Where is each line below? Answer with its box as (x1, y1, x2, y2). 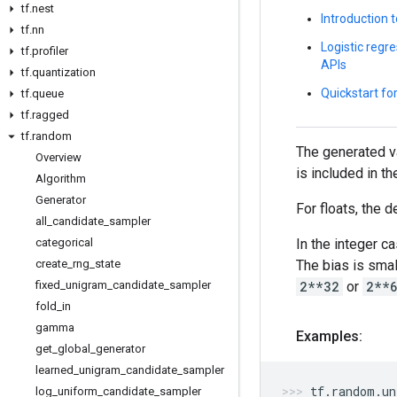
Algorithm (35, 172, 86, 185)
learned (35, 363, 74, 377)
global (58, 342, 90, 355)
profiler (32, 44, 68, 58)
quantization (32, 66, 96, 79)
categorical (35, 236, 93, 249)
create (35, 257, 67, 270)
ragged (32, 108, 69, 121)
